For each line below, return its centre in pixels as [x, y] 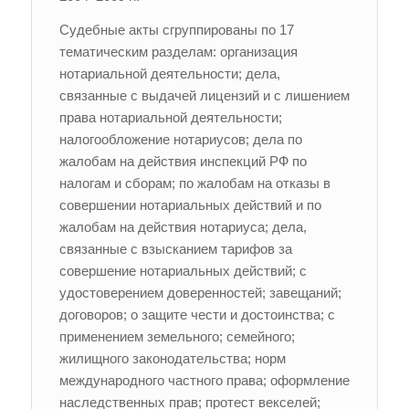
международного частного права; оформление [204, 380]
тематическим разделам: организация [178, 51]
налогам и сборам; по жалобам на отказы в [194, 183]
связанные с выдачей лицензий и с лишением [204, 95]
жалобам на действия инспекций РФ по [183, 161]
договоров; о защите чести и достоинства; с [197, 314]
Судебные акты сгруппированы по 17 [176, 29]
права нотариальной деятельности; [170, 117]
